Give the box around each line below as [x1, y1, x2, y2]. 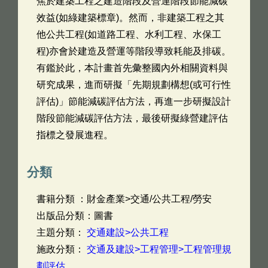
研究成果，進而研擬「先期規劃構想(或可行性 [36, 80, 231, 90]
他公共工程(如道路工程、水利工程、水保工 [36, 29, 221, 39]
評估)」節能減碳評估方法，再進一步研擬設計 [36, 96, 231, 106]
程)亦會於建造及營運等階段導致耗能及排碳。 [36, 46, 231, 56]
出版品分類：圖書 [36, 211, 113, 221]
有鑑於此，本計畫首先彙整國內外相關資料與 [36, 63, 228, 73]
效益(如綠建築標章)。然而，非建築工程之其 [36, 13, 224, 23]
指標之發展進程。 [36, 130, 113, 140]
